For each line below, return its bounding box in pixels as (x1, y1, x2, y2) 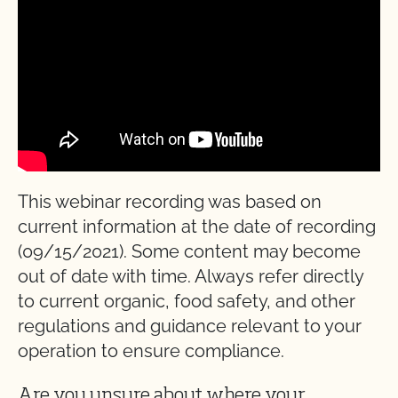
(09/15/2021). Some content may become (18, 240, 361, 262)
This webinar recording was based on (18, 190, 322, 212)
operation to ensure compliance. (18, 339, 284, 362)
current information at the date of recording (18, 215, 376, 237)
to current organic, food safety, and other (18, 290, 355, 312)
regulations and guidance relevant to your (18, 314, 362, 337)
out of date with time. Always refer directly (18, 265, 363, 287)
